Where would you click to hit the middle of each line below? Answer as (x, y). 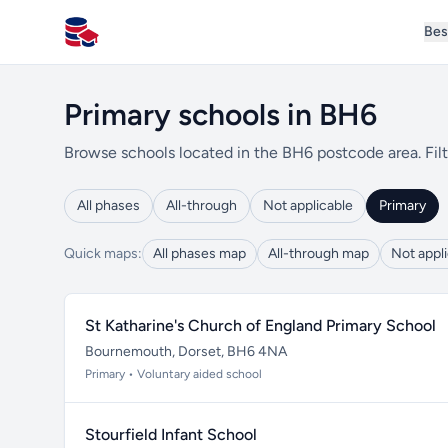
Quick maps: (103, 253)
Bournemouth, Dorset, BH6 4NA (186, 351)
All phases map (199, 253)
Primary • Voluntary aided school (173, 374)
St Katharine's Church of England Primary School (260, 325)
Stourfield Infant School (171, 434)
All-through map (318, 253)
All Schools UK (115, 42)
